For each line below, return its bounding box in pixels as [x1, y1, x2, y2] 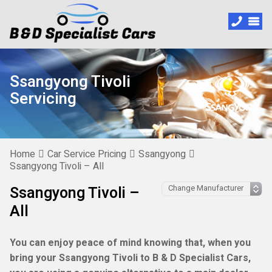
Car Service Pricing [47, 147, 126, 161]
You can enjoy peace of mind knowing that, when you [10, 236, 251, 250]
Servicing [10, 87, 76, 110]
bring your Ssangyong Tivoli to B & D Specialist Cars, [10, 251, 251, 265]
